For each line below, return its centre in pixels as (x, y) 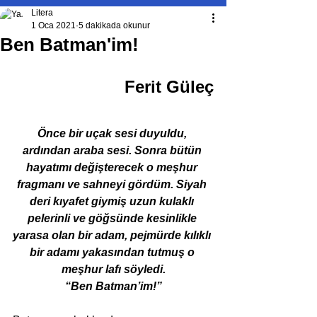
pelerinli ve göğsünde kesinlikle (113, 218)
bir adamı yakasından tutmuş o (113, 252)
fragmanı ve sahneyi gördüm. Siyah (113, 184)
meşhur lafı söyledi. (113, 269)
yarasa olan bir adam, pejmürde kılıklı (113, 235)
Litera (42, 13)
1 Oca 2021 (53, 25)
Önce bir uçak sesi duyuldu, (113, 133)
